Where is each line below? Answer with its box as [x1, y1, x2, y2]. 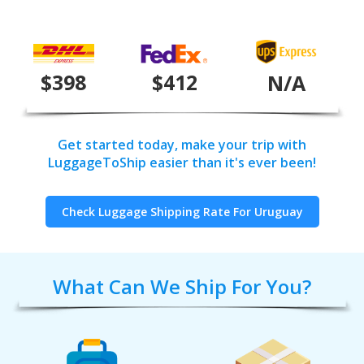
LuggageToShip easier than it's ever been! [48, 154, 316, 172]
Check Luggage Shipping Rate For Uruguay [61, 204, 303, 220]
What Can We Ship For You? [53, 273, 311, 301]
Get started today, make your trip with [58, 136, 306, 154]
